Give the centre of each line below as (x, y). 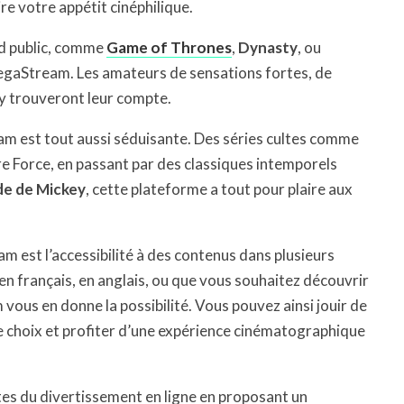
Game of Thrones (169, 47)
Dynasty (268, 47)
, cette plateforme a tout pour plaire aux (219, 189)
